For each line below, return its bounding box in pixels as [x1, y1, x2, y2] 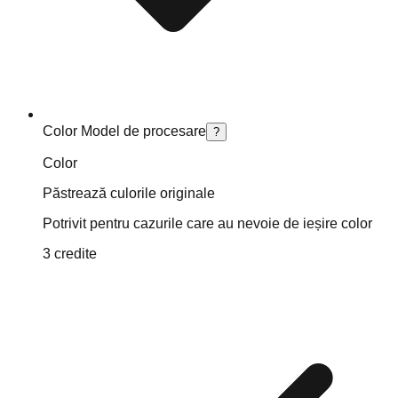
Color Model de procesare [43, 123, 206, 139]
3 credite [43, 245, 97, 261]
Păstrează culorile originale [43, 185, 215, 201]
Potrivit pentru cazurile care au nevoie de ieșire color [43, 215, 372, 231]
